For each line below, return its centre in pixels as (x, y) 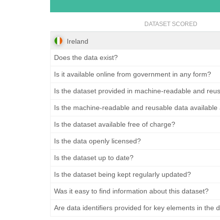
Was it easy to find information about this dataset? (131, 191)
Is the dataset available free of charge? (115, 124)
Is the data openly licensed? (97, 141)
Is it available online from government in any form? (133, 74)
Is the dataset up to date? (94, 158)
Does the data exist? (86, 58)
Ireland (78, 41)
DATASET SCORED (171, 24)
